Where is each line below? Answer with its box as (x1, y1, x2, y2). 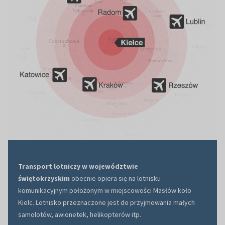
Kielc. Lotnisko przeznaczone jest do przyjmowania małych (18, 198, 195, 207)
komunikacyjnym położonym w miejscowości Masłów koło (18, 186, 191, 195)
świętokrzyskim (18, 174, 70, 183)
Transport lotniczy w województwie (18, 162, 138, 171)
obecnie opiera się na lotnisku (70, 174, 161, 183)
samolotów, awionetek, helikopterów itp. (18, 210, 141, 219)
